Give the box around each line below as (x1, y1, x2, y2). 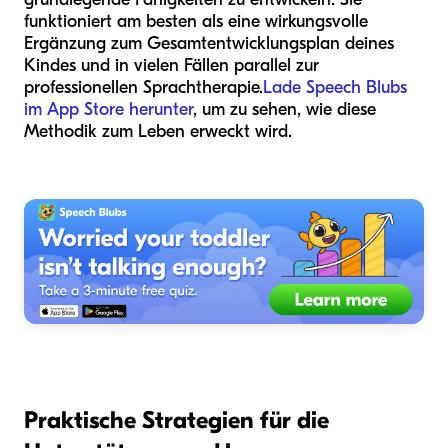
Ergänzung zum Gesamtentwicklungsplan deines (24, 32, 394, 54)
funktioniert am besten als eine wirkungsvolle (24, 10, 368, 32)
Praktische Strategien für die (24, 405, 329, 434)
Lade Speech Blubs (263, 76, 407, 98)
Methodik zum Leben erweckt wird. (24, 120, 292, 142)
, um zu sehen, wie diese (193, 98, 376, 120)
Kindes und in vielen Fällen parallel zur (24, 54, 319, 76)
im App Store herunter (24, 98, 193, 120)
